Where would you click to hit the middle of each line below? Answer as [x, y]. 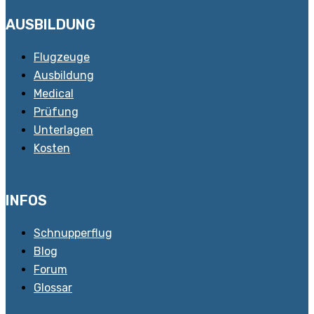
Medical [54, 94]
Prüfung [56, 112]
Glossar [53, 288]
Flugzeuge [62, 57]
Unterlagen [63, 130]
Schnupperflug [73, 233]
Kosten [52, 149]
